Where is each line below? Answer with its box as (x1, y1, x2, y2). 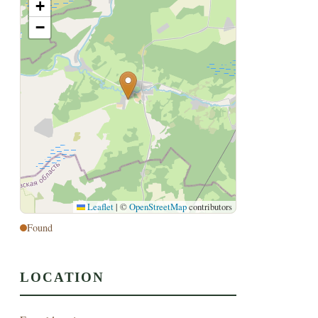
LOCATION (20, 269, 104, 285)
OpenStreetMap (129, 201, 187, 214)
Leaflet (85, 201, 114, 214)
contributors (187, 201, 233, 214)
